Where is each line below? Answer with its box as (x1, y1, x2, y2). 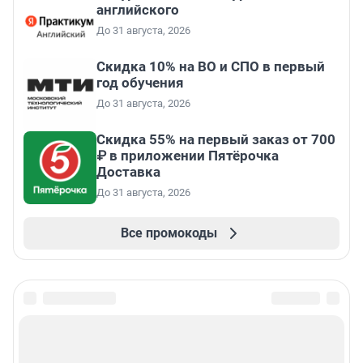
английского (96, 2, 179, 19)
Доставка (96, 164, 160, 181)
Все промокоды (120, 225, 217, 241)
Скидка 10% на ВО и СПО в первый (96, 58, 325, 75)
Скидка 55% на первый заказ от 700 (96, 131, 335, 148)
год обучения (96, 75, 184, 92)
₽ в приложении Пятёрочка (96, 147, 279, 164)
